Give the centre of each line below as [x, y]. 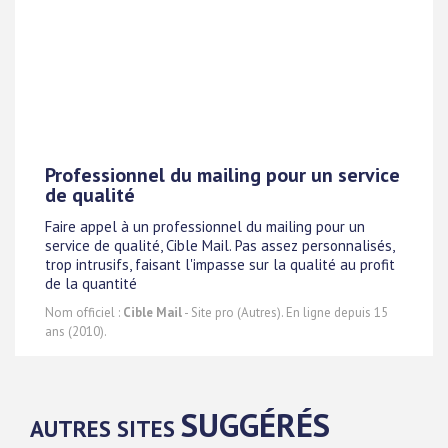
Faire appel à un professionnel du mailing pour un [205, 227]
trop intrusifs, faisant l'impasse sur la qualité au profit [220, 265]
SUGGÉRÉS [255, 424]
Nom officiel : [84, 312]
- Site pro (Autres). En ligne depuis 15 [285, 312]
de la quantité [91, 284]
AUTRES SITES [105, 428]
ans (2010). [76, 331]
